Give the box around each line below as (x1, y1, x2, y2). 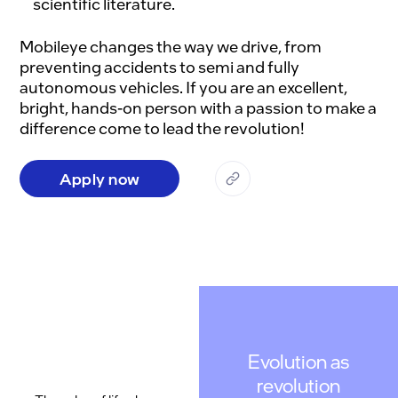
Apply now (60, 168, 140, 188)
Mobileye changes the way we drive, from (20, 36, 322, 56)
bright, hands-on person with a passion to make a (20, 97, 378, 117)
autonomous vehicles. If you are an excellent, (20, 76, 348, 97)
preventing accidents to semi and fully (20, 56, 300, 76)
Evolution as (248, 347, 349, 373)
